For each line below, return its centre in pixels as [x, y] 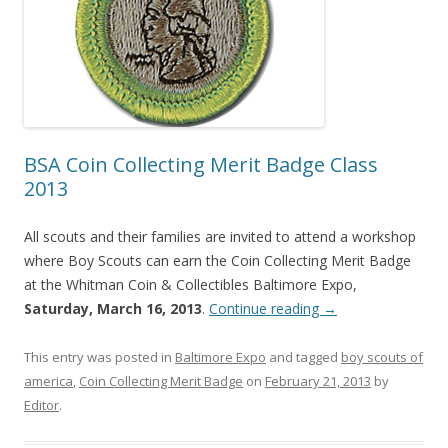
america [48, 381]
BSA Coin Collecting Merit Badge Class [201, 165]
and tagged [303, 357]
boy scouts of [382, 357]
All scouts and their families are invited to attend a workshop [220, 237]
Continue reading [266, 309]
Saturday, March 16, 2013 [113, 309]
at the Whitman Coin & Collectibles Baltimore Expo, [190, 285]
